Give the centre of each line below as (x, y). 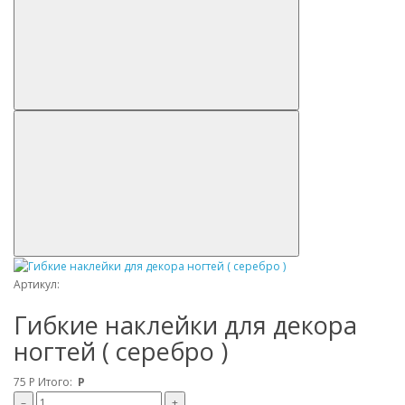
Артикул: (37, 284)
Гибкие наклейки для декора (185, 325)
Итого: (57, 381)
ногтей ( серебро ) (121, 351)
